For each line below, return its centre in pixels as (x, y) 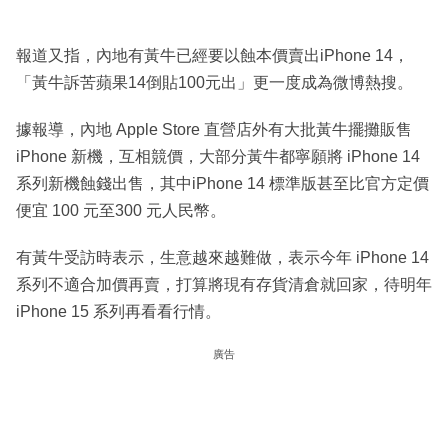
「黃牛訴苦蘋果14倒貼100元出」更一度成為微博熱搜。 (214, 83)
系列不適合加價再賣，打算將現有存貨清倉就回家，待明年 (224, 285)
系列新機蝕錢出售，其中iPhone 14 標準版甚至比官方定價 (222, 184)
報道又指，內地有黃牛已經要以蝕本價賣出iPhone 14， (212, 56)
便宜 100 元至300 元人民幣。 (121, 211)
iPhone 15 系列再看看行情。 (118, 312)
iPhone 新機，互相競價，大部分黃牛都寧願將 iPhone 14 (218, 157)
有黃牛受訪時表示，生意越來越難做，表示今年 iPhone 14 (222, 258)
